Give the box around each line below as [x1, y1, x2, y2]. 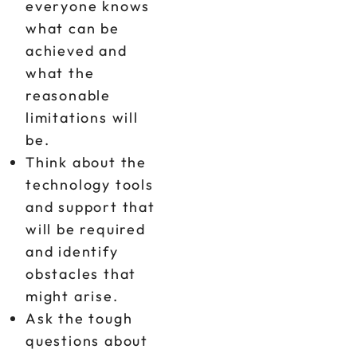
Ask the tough [25, 309, 133, 328]
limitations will [25, 108, 139, 127]
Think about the [25, 153, 147, 171]
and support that [25, 198, 155, 216]
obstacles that [25, 265, 137, 283]
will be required [25, 220, 146, 238]
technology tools [25, 175, 154, 194]
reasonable [25, 86, 112, 104]
